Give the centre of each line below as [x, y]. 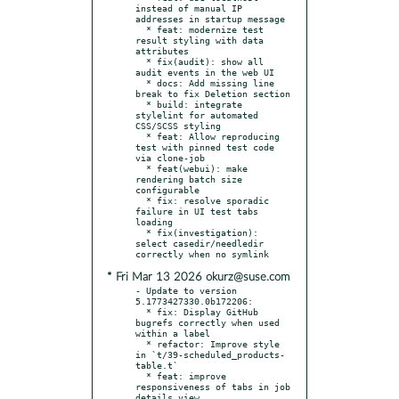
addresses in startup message [210, 18]
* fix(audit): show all [141, 61]
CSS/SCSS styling [178, 125]
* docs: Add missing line [141, 82]
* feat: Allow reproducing [141, 136]
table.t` [157, 365]
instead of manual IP [189, 8]
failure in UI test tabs [197, 211]
